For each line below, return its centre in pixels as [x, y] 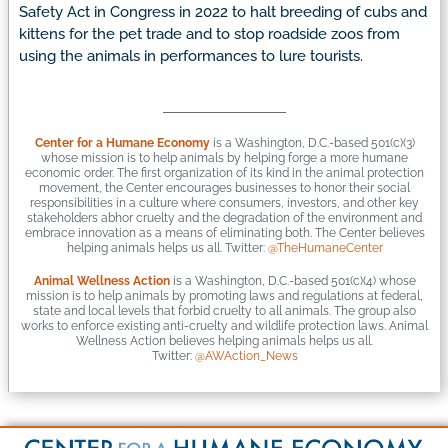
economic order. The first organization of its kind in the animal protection [224, 173]
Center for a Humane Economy [122, 143]
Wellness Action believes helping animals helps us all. [224, 341]
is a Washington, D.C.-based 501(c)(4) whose [292, 281]
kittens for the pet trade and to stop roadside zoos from [209, 33]
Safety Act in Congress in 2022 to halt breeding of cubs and [223, 11]
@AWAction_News [246, 356]
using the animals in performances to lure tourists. [191, 55]
